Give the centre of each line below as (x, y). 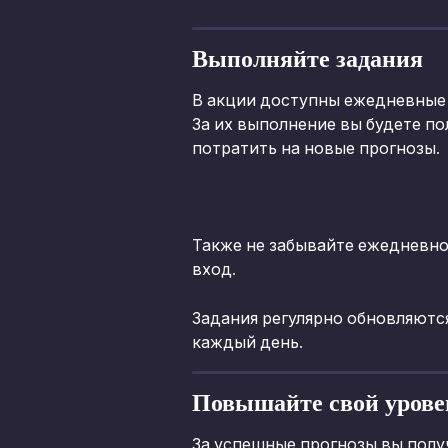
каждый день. (247, 342)
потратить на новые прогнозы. (316, 149)
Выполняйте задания (307, 58)
